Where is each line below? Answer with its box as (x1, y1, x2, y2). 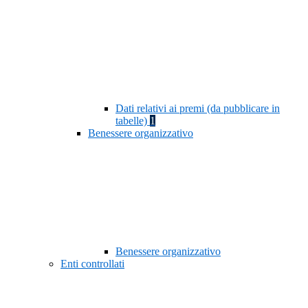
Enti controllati (60, 258, 124, 270)
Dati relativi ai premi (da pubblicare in (115, 102, 280, 115)
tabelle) (115, 115, 150, 127)
